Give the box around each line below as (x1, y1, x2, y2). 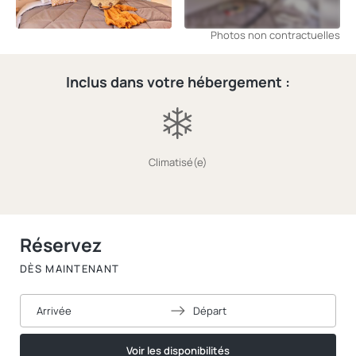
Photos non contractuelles (211, 28, 340, 42)
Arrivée (37, 303, 72, 318)
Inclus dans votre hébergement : (66, 72, 290, 91)
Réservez (20, 232, 102, 257)
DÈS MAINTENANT (20, 261, 120, 276)
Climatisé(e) (156, 155, 207, 169)
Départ (193, 303, 226, 318)
